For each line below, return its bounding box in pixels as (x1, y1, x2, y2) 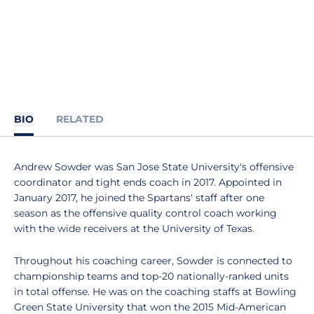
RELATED (56, 113, 104, 125)
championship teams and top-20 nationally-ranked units (14, 270, 289, 282)
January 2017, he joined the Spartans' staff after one (14, 191, 264, 204)
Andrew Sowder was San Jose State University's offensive (14, 161, 294, 173)
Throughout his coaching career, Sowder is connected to (14, 254, 292, 267)
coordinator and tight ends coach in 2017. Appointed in (14, 176, 282, 189)
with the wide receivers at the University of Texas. (14, 222, 254, 235)
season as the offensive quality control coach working (14, 207, 277, 219)
